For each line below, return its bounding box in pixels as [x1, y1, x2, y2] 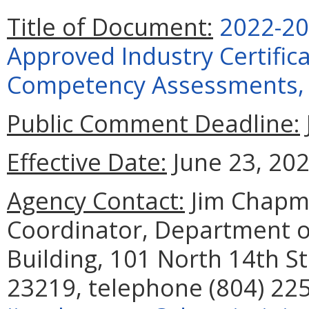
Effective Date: [7, 146, 167, 179]
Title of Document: [7, 10, 213, 43]
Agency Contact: [7, 184, 185, 217]
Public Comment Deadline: [7, 107, 300, 140]
